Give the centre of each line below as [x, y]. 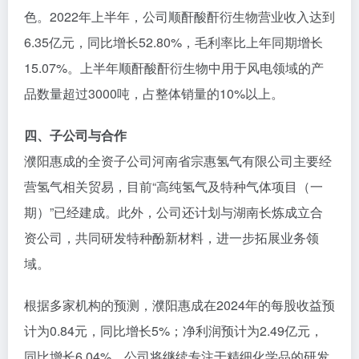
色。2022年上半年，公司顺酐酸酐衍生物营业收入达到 [179, 16]
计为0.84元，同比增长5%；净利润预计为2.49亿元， [173, 331]
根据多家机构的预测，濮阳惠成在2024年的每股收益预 [179, 305]
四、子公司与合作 [75, 135]
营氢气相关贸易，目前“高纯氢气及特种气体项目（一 [173, 186]
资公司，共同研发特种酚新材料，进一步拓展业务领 [171, 238]
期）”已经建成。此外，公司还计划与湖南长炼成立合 [173, 212]
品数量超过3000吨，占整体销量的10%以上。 [154, 93]
